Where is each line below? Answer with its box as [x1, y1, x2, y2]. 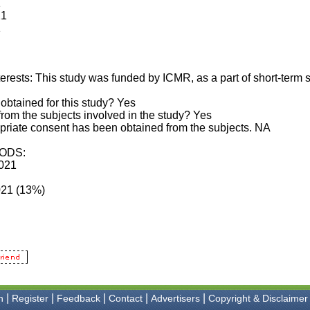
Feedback [57, 293, 100, 304]
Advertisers [151, 293, 200, 304]
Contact [109, 293, 143, 304]
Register [12, 293, 48, 304]
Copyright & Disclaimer [208, 293, 308, 304]
